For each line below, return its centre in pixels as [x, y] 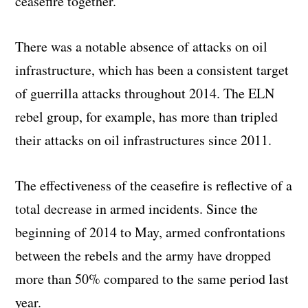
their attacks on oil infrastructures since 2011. [144, 140]
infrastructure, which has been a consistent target [152, 69]
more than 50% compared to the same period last [152, 278]
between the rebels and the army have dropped [143, 255]
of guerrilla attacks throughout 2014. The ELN [145, 93]
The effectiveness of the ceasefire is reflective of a [154, 185]
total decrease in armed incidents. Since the [137, 208]
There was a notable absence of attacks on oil [142, 46]
